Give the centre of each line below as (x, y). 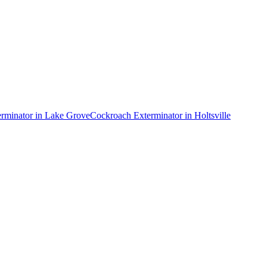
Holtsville (212, 115)
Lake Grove (67, 115)
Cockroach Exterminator (136, 115)
